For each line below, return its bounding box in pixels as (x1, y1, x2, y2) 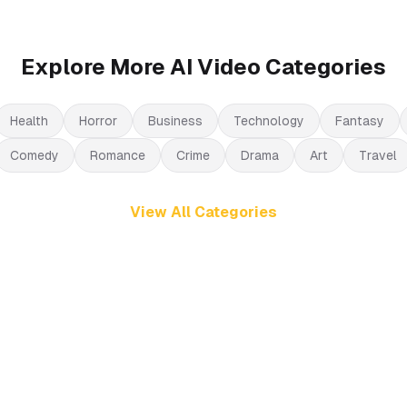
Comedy (10, 147, 59, 163)
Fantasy (334, 113, 384, 128)
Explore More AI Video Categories (21, 54, 386, 79)
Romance (90, 147, 145, 163)
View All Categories (130, 203, 277, 221)
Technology (233, 113, 304, 128)
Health (9, 113, 48, 128)
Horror (78, 113, 117, 128)
